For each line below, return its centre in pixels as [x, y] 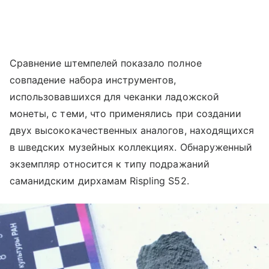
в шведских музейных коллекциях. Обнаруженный [131, 147]
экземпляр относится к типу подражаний [110, 164]
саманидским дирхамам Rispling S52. [99, 180]
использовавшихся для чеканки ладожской [114, 96]
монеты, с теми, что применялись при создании [126, 113]
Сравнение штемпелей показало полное [106, 63]
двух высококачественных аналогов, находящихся [132, 130]
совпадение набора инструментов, [93, 80]
